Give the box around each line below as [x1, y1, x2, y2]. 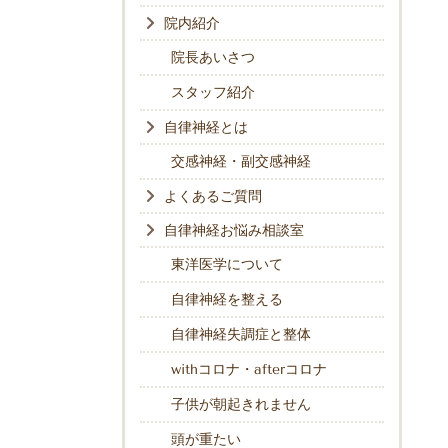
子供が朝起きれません [171, 396, 311, 414]
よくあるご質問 [164, 188, 262, 206]
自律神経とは [164, 119, 248, 137]
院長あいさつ [171, 49, 255, 67]
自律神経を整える [171, 291, 283, 309]
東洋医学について [171, 256, 283, 274]
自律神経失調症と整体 [171, 326, 311, 344]
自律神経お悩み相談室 [164, 222, 304, 240]
